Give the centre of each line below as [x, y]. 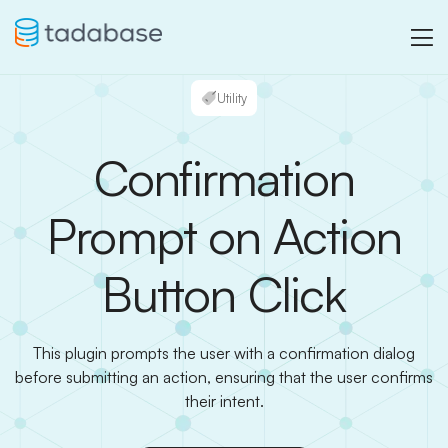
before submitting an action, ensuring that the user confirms [224, 377]
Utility [232, 97]
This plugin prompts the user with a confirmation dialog [224, 353]
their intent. [224, 401]
